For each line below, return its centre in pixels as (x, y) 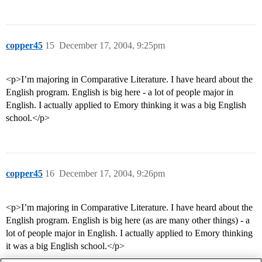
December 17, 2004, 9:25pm (112, 46)
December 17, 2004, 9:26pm (112, 174)
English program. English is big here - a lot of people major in (120, 92)
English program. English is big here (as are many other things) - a (128, 220)
